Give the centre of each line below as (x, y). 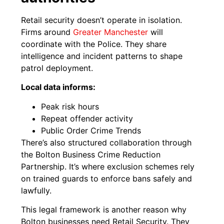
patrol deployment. (57, 68)
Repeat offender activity (87, 118)
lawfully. (36, 190)
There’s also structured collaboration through (106, 142)
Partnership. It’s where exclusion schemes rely (108, 166)
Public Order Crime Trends (91, 130)
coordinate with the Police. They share (94, 44)
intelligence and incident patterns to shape (102, 56)
